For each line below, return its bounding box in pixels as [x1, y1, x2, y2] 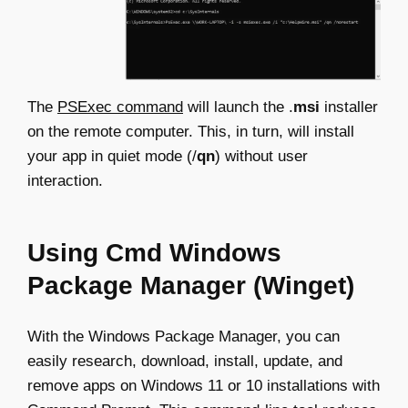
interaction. [27, 172, 103, 190]
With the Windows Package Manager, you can [27, 328, 340, 346]
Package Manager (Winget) [27, 271, 354, 301]
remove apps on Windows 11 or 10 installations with [27, 377, 380, 395]
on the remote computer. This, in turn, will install [27, 123, 354, 141]
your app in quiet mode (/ [27, 148, 197, 166]
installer [320, 98, 378, 117]
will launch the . [183, 98, 293, 117]
